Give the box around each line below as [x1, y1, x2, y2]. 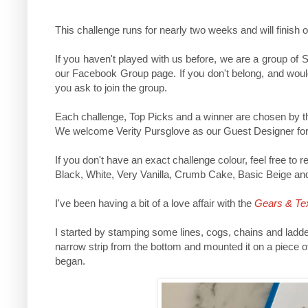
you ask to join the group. [55, 81, 167, 93]
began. [55, 254, 85, 267]
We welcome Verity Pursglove [55, 124, 190, 137]
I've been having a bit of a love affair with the [55, 197, 254, 209]
